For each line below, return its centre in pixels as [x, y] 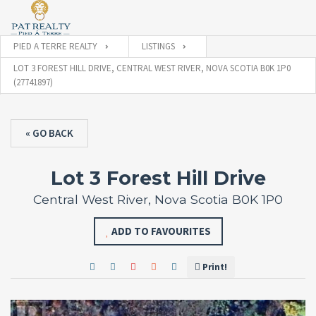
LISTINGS [158, 46]
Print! [214, 267]
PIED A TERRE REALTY [55, 46]
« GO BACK [49, 133]
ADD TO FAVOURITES [161, 231]
